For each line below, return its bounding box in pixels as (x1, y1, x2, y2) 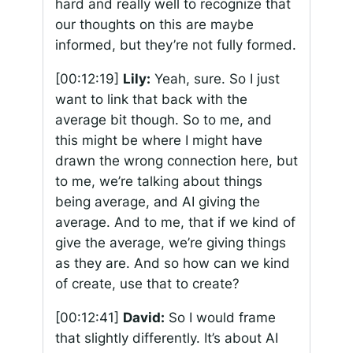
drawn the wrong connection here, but (54, 153, 298, 169)
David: (122, 309, 165, 325)
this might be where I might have (54, 132, 262, 149)
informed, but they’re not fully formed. (54, 37, 296, 54)
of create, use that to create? (54, 276, 240, 292)
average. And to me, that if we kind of (54, 214, 295, 231)
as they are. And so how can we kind (54, 255, 290, 272)
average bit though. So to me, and (54, 112, 272, 128)
